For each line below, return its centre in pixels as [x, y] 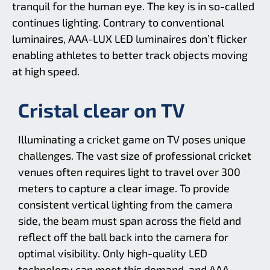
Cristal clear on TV [101, 110]
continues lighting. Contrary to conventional [118, 22]
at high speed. [46, 71]
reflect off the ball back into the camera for [123, 237]
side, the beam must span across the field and [130, 221]
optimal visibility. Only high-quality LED [113, 253]
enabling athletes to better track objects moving [130, 55]
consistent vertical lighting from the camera [125, 205]
